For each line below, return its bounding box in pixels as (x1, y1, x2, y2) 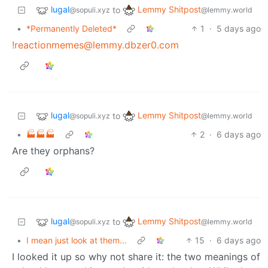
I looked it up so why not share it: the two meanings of (12, 250, 260, 263)
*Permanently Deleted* (26, 23, 117, 33)
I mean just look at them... (26, 234, 127, 245)
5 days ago (217, 23, 261, 33)
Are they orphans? (12, 144, 95, 157)
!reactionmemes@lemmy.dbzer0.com (12, 38, 179, 51)
